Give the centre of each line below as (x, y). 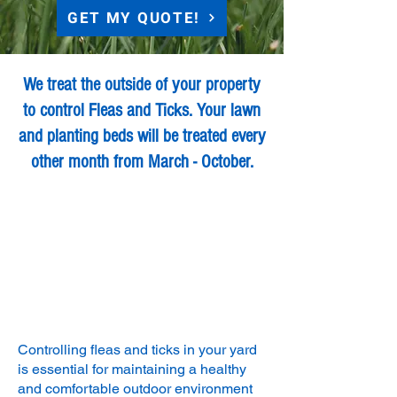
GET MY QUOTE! (134, 18)
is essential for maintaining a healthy (132, 369)
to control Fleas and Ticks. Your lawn (142, 110)
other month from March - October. (142, 162)
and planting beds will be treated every (142, 136)
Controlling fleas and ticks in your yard (137, 350)
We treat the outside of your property (142, 85)
